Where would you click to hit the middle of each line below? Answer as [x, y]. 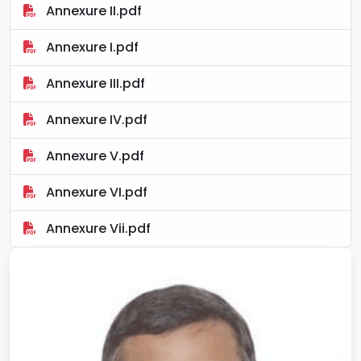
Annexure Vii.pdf [97, 228]
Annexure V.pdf [93, 156]
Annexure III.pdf [94, 83]
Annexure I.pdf [91, 47]
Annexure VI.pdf [95, 192]
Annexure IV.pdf [95, 119]
